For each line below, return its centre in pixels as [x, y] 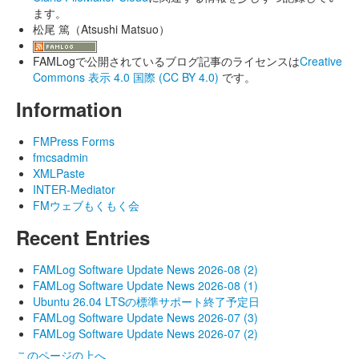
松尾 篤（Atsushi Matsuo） [101, 29]
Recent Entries [83, 237]
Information [69, 109]
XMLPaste [59, 173]
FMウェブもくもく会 [86, 205]
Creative [321, 61]
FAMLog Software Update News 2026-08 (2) [145, 269]
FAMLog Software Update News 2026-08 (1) [145, 285]
